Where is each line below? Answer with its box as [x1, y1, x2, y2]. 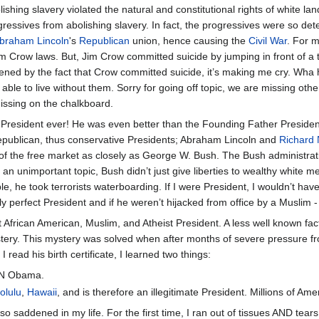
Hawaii [26, 286, 57, 298]
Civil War [249, 35, 287, 47]
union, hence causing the [130, 35, 249, 47]
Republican [79, 35, 130, 47]
